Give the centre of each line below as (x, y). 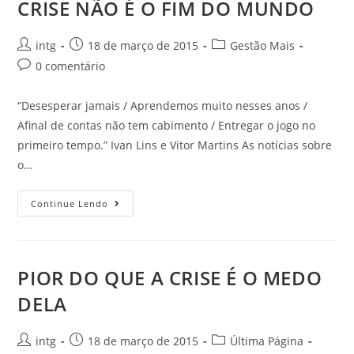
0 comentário (71, 66)
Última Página (267, 341)
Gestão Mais (263, 45)
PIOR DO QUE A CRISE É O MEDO (170, 278)
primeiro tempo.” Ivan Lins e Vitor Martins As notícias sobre (175, 145)
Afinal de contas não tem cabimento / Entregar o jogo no (167, 125)
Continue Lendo (70, 203)
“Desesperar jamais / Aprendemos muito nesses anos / (163, 105)
